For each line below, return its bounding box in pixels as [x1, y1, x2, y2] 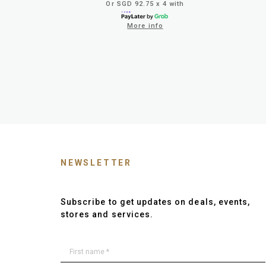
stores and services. [61, 209, 154, 219]
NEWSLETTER [61, 157, 132, 167]
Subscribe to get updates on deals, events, [61, 197, 251, 207]
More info [127, 21, 163, 30]
